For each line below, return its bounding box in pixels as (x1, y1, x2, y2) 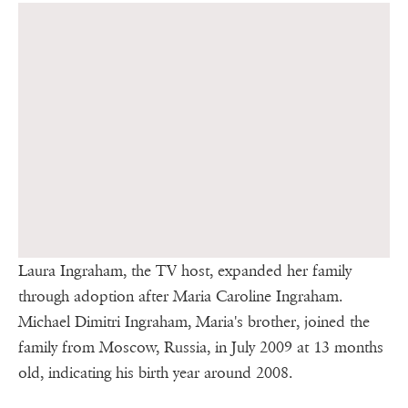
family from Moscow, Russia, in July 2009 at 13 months (18, 338, 383, 358)
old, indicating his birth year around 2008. (18, 363, 292, 383)
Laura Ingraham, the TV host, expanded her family (18, 261, 352, 281)
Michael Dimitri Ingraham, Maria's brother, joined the (18, 312, 370, 332)
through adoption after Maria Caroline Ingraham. (18, 287, 342, 307)
